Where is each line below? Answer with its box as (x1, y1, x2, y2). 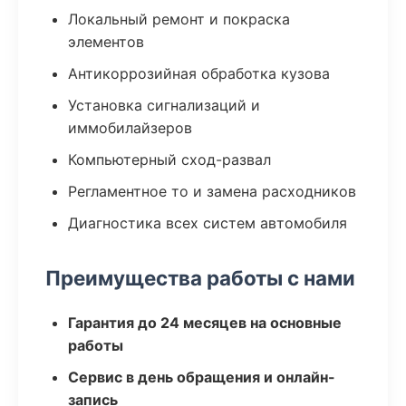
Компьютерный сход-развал (68, 150, 271, 169)
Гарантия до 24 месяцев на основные (68, 314, 342, 332)
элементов (68, 33, 144, 51)
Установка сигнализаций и (68, 96, 260, 114)
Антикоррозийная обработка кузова (68, 64, 330, 82)
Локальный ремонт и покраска (68, 10, 290, 28)
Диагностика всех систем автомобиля (68, 214, 347, 232)
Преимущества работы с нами (45, 266, 355, 290)
